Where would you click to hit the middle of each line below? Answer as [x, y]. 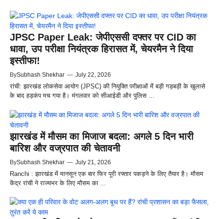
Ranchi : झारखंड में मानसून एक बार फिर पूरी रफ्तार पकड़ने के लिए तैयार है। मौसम [107, 174]
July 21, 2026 [93, 162]
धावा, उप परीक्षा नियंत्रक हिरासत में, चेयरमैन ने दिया [101, 49]
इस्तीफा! [25, 61]
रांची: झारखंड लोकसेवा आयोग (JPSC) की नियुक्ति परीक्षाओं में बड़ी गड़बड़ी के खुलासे [108, 86]
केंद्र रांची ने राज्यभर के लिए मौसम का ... [58, 183]
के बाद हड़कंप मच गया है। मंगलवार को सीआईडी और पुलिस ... [82, 96]
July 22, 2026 [93, 75]
